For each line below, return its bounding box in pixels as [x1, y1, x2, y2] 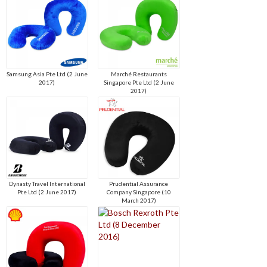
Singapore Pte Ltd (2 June [103, 79, 174, 86]
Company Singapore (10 [106, 188, 171, 196]
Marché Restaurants [110, 70, 167, 78]
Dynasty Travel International [8, 180, 85, 188]
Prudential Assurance [109, 180, 169, 188]
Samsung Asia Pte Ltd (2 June [6, 70, 88, 78]
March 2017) [121, 197, 156, 204]
